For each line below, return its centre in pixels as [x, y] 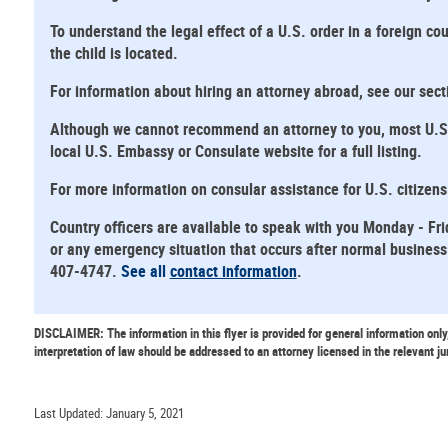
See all [145, 271]
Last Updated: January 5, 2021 [108, 412]
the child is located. [117, 53]
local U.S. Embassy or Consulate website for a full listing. [235, 151]
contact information [233, 271]
